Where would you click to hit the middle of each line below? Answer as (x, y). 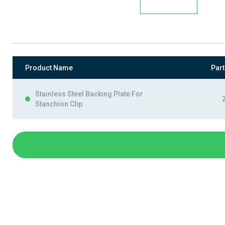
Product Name (49, 68)
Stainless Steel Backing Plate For (89, 94)
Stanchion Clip (59, 104)
